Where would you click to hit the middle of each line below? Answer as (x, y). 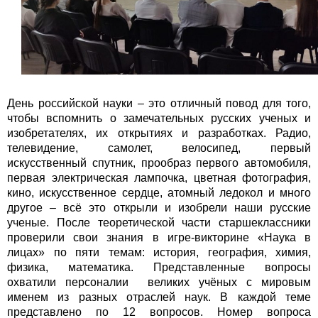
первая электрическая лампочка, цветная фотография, (159, 178)
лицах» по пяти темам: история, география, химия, (159, 253)
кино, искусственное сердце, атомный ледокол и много (159, 193)
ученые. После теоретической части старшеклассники (159, 223)
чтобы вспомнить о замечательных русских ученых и (159, 119)
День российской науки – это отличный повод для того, (159, 104)
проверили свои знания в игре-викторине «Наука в (159, 238)
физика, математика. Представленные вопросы (159, 268)
